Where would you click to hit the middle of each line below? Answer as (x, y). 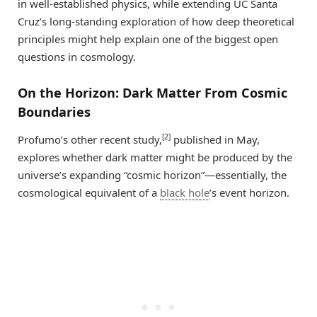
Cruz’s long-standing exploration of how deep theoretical (156, 22)
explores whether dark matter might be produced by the (155, 157)
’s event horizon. (249, 193)
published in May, (215, 140)
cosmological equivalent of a (89, 193)
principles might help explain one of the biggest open (148, 39)
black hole (185, 193)
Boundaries (54, 111)
